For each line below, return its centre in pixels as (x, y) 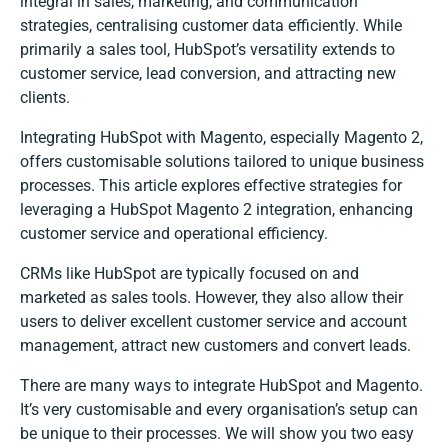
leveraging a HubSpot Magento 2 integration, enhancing (216, 210)
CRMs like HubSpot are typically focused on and (189, 274)
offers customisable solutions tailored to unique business (222, 162)
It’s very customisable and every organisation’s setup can (219, 410)
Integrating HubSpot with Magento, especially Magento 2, (221, 138)
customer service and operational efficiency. (174, 234)
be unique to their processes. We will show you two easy (217, 434)
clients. (45, 98)
